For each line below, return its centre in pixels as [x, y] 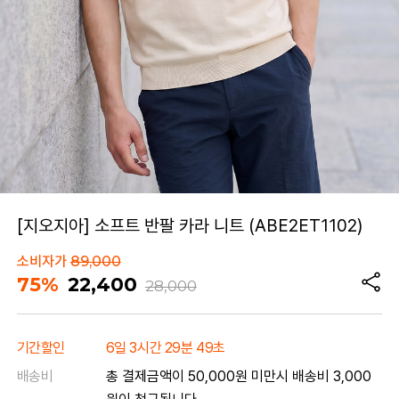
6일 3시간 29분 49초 [166, 348]
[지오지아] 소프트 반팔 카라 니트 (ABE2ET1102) [189, 226]
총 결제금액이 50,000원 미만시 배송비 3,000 [238, 377]
